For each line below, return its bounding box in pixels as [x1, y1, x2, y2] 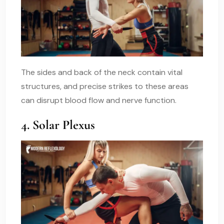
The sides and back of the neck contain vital [21, 66, 182, 77]
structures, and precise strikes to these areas [21, 80, 188, 91]
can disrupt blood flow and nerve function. [21, 94, 176, 105]
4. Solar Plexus [21, 116, 95, 132]
